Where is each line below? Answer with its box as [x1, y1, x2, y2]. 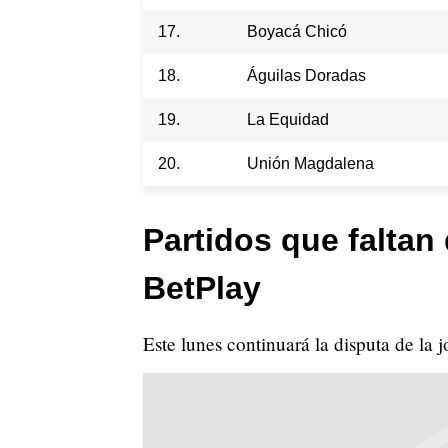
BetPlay [143, 269, 261, 306]
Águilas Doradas [247, 66, 366, 84]
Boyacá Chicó [247, 22, 347, 40]
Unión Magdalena [247, 154, 374, 172]
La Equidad [247, 110, 329, 128]
